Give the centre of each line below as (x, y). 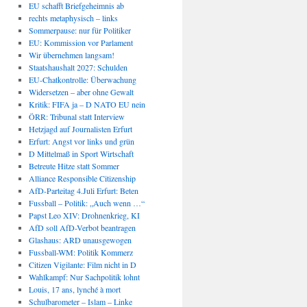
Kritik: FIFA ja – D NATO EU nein (87, 104)
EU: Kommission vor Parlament (81, 42)
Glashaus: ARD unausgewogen (80, 240)
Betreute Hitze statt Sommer (74, 166)
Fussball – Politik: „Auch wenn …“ (86, 203)
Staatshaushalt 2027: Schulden (78, 67)
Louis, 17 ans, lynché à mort (74, 289)
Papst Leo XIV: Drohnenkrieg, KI (84, 215)
